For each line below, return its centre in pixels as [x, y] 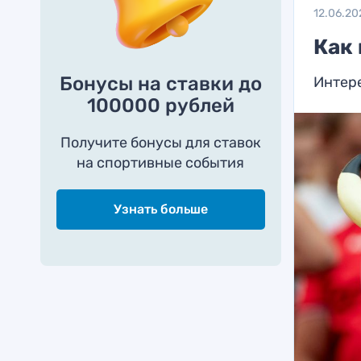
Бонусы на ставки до [160, 84]
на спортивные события [161, 163]
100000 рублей [160, 106]
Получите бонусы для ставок [160, 143]
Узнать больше [160, 209]
